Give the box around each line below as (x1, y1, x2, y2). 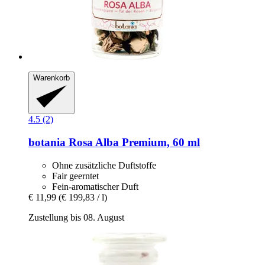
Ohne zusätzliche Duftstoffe (52, 160, 156, 170)
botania (28, 136, 66, 149)
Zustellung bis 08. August (28, 212, 124, 222)
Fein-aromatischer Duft (52, 181, 138, 192)
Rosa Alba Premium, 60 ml (66, 136, 200, 149)
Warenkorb (33, 73, 70, 82)
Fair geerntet (52, 170, 99, 181)
